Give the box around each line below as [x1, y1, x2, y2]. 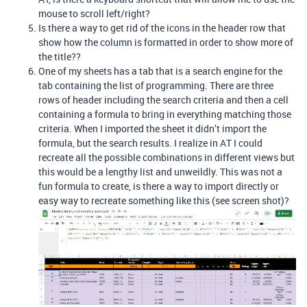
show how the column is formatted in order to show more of [38, 36, 293, 49]
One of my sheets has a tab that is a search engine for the [38, 64, 282, 77]
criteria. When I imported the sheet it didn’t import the [38, 122, 267, 135]
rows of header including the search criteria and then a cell [38, 93, 288, 106]
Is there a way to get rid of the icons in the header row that [38, 21, 286, 34]
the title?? [38, 50, 81, 63]
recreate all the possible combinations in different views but [38, 151, 295, 164]
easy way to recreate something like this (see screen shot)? [38, 194, 289, 207]
